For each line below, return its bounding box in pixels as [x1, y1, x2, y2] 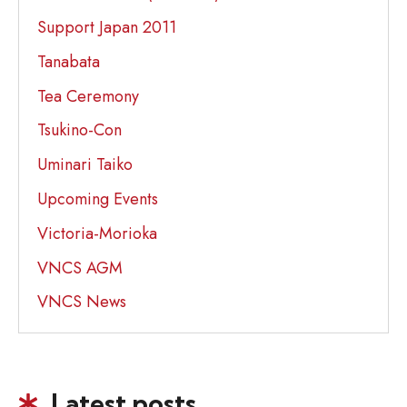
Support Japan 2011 [37, 15, 176, 39]
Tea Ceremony [37, 84, 139, 108]
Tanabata [37, 49, 100, 74]
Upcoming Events [37, 186, 158, 211]
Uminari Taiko [37, 153, 133, 177]
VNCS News [37, 290, 126, 314]
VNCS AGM [37, 255, 123, 280]
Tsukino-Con [37, 118, 122, 143]
